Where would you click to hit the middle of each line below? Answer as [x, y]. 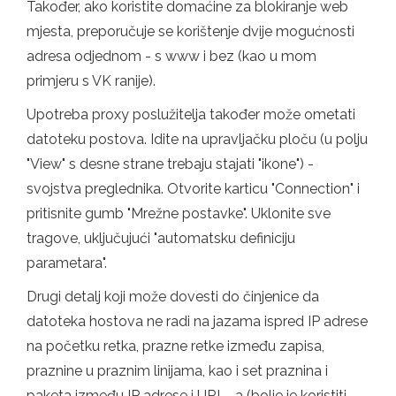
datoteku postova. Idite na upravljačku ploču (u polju [197, 139]
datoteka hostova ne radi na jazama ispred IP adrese [197, 321]
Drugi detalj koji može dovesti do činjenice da [173, 296]
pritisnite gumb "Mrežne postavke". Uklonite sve [179, 213]
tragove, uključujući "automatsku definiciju [161, 238]
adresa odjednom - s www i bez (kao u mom [171, 56]
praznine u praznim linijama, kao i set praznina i [177, 370]
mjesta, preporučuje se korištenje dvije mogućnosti [190, 31]
